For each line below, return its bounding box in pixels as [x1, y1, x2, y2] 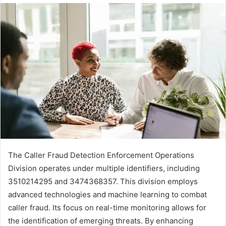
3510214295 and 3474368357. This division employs [8, 176, 198, 186]
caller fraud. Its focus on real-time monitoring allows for [8, 202, 206, 212]
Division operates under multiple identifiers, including [8, 163, 200, 173]
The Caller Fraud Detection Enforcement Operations [8, 150, 194, 160]
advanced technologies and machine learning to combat [8, 189, 207, 199]
